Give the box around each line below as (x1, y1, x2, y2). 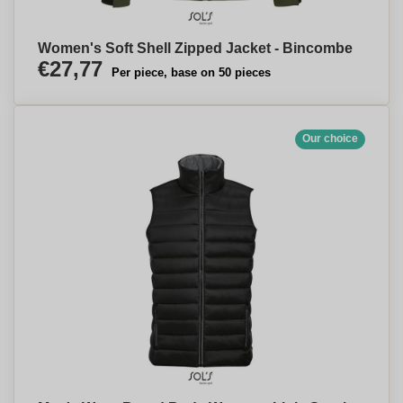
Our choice (302, 132, 358, 145)
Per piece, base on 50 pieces (112, 66, 271, 79)
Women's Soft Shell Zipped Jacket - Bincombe (38, 40, 353, 56)
